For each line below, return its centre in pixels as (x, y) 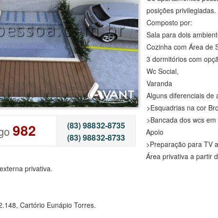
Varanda (159, 83)
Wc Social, (163, 71)
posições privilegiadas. (181, 10)
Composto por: (169, 23)
